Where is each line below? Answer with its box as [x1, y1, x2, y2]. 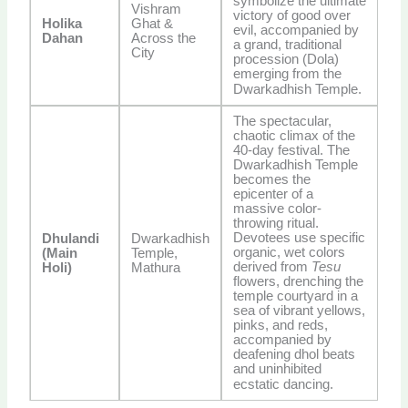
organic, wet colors [233, 245, 346, 260]
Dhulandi [42, 231, 100, 247]
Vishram [131, 2, 182, 17]
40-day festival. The [233, 143, 351, 158]
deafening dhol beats [233, 347, 356, 362]
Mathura [131, 260, 181, 276]
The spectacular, [233, 114, 332, 129]
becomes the [233, 172, 311, 188]
